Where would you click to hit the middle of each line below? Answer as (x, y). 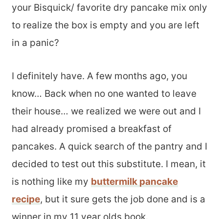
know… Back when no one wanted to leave (104, 94)
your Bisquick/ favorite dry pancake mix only (109, 8)
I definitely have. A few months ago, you (99, 76)
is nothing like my (51, 182)
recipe (26, 199)
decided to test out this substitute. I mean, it (109, 164)
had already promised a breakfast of (92, 129)
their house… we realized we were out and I (106, 111)
